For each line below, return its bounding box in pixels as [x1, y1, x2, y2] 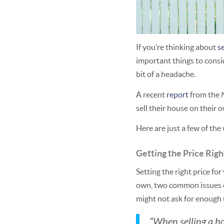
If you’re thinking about [136, 42, 217, 52]
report [166, 89, 188, 99]
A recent [136, 89, 166, 99]
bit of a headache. [136, 69, 195, 79]
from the [188, 89, 221, 99]
